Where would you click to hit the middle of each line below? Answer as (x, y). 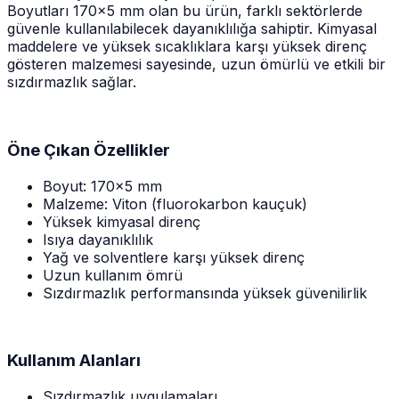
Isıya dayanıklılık (98, 239)
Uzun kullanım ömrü (113, 275)
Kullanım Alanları (74, 361)
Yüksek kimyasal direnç (122, 221)
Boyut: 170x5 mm (102, 186)
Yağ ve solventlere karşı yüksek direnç (174, 257)
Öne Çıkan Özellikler (89, 150)
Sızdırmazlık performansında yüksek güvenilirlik (205, 293)
